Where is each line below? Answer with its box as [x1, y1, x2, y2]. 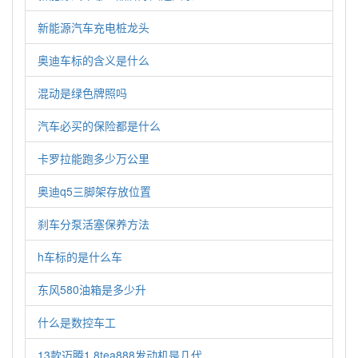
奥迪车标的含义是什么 [38, 52, 149, 68]
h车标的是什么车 [38, 249, 122, 265]
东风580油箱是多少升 [38, 281, 146, 297]
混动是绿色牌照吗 [38, 85, 127, 101]
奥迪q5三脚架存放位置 [38, 183, 151, 199]
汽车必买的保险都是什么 [38, 117, 161, 133]
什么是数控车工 [38, 314, 116, 330]
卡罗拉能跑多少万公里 [38, 150, 149, 166]
